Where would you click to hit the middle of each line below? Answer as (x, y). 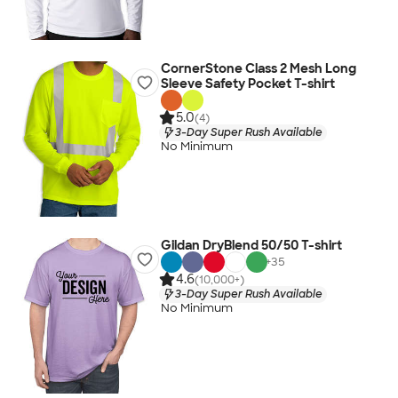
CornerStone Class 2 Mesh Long (258, 68)
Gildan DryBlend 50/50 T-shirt (251, 245)
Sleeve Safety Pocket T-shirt (247, 84)
